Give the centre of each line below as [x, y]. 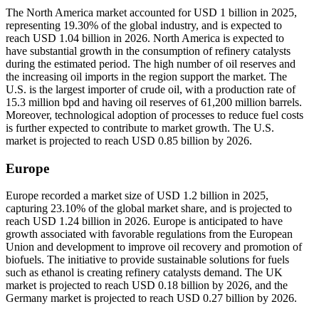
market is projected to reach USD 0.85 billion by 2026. [129, 140]
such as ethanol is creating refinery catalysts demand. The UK [144, 273]
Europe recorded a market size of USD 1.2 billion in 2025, [137, 196]
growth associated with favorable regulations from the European [149, 234]
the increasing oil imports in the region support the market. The [146, 76]
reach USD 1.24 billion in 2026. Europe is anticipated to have [144, 221]
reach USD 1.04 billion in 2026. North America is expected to [145, 38]
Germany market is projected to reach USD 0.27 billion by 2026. [151, 298]
